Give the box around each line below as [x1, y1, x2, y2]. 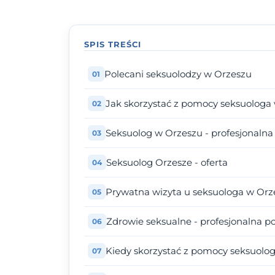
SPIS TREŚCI [84, 39, 142, 50]
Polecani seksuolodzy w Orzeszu [104, 68, 252, 80]
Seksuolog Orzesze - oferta [106, 157, 228, 169]
